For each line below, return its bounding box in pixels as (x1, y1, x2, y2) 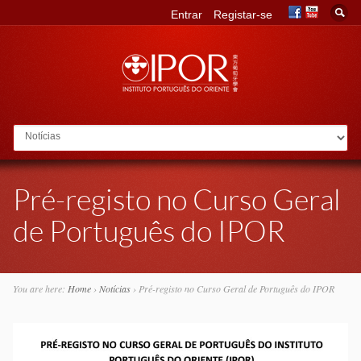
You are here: (12, 282, 68, 295)
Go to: (12, 127, 44, 139)
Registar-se (214, 8, 273, 21)
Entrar (171, 8, 203, 21)
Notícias (98, 282, 131, 295)
